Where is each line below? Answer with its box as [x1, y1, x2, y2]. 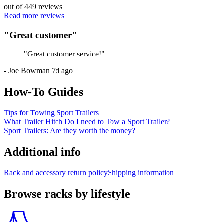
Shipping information [108, 168, 174, 177]
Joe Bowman [8, 66, 50, 75]
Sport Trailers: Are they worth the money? [4, 126, 135, 135]
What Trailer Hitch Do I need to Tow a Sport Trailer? [4, 117, 170, 126]
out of [4, 2, 24, 11]
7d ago [52, 66, 73, 75]
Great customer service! [27, 50, 101, 58]
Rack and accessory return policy [4, 168, 108, 177]
